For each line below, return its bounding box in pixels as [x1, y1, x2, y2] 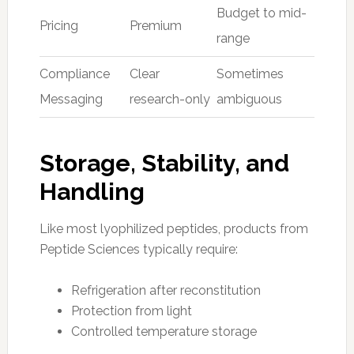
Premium [129, 17, 182, 33]
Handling [39, 177, 145, 205]
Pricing [39, 17, 78, 33]
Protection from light [70, 303, 192, 318]
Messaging [39, 91, 103, 107]
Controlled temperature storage [70, 323, 257, 339]
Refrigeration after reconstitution [70, 282, 261, 298]
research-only [129, 91, 210, 107]
